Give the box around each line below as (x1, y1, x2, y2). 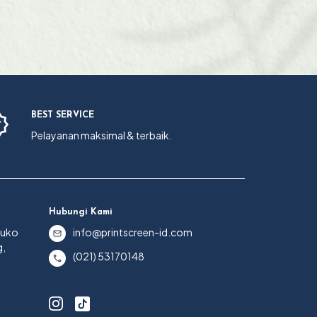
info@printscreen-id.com (72, 226, 192, 238)
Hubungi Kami (48, 208, 113, 217)
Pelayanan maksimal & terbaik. (30, 129, 172, 142)
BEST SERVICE (30, 111, 94, 120)
